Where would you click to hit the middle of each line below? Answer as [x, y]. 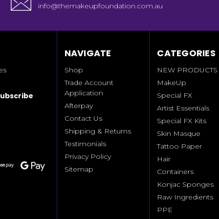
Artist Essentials [183, 108]
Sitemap [79, 169]
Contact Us [83, 118]
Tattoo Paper [180, 146]
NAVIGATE [88, 53]
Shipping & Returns [98, 131]
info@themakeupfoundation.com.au [101, 6]
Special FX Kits [182, 120]
